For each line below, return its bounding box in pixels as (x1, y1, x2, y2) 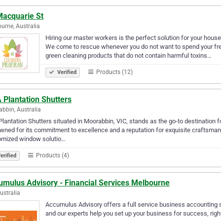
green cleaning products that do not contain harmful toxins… (45, 51, 212, 59)
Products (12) (95, 68, 133, 75)
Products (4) (35, 151, 69, 159)
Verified (56, 69, 76, 75)
